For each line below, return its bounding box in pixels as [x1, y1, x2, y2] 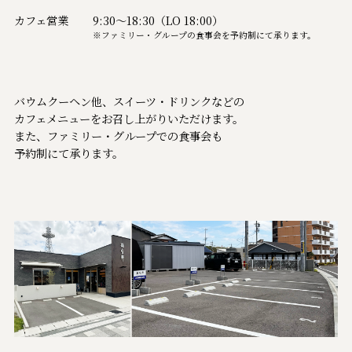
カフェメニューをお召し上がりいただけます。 [13, 111, 244, 127]
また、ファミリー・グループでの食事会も [13, 128, 222, 145]
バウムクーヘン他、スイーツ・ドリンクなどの [13, 93, 244, 110]
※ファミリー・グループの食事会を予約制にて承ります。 [93, 29, 317, 42]
